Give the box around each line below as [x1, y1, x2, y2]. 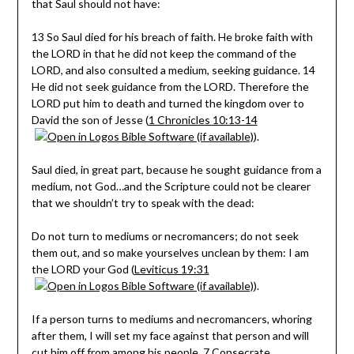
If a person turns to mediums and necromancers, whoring [31, 311, 312, 326]
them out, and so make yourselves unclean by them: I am [31, 245, 309, 259]
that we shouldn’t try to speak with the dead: [31, 195, 254, 209]
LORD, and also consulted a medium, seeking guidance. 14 [31, 62, 315, 77]
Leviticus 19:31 [134, 262, 209, 276]
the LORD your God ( [31, 262, 134, 276]
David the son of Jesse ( [31, 112, 149, 126]
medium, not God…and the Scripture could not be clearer [31, 179, 311, 193]
